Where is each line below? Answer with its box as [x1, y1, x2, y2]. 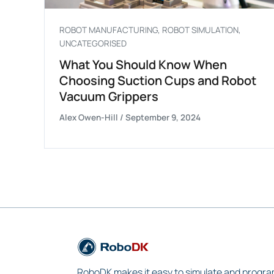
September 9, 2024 [125, 112, 201, 124]
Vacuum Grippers [59, 88, 158, 105]
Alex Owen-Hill [59, 112, 120, 124]
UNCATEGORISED [59, 38, 127, 50]
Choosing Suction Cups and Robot [59, 72, 256, 89]
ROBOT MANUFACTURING [59, 24, 158, 36]
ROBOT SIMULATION [162, 24, 239, 36]
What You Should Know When [59, 56, 227, 73]
